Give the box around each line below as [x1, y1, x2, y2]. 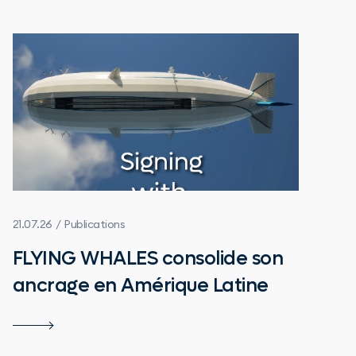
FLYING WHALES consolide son [12, 246, 284, 271]
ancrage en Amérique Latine [12, 273, 269, 298]
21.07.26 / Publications [12, 216, 126, 231]
